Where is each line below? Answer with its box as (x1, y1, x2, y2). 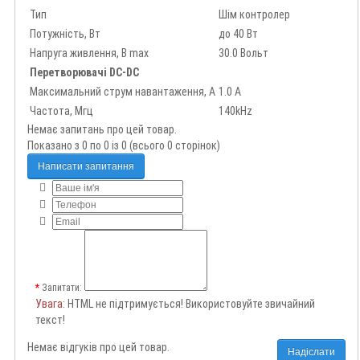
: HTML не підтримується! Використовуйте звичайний (63, 297, 315, 311)
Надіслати (288, 346, 335, 358)
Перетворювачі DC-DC (30, 66, 139, 80)
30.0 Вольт (219, 47, 268, 60)
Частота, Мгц (30, 104, 93, 118)
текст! (35, 313, 65, 327)
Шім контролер (219, 8, 290, 22)
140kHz (219, 104, 252, 118)
